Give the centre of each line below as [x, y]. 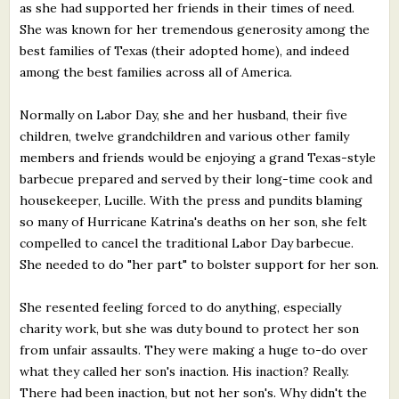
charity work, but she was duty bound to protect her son [190, 328]
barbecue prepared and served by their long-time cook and [196, 179]
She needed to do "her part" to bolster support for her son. [199, 264]
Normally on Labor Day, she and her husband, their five [184, 114]
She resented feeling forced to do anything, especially [181, 307]
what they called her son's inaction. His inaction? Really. [185, 371]
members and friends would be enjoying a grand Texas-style [198, 157]
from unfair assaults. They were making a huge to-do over [194, 350]
